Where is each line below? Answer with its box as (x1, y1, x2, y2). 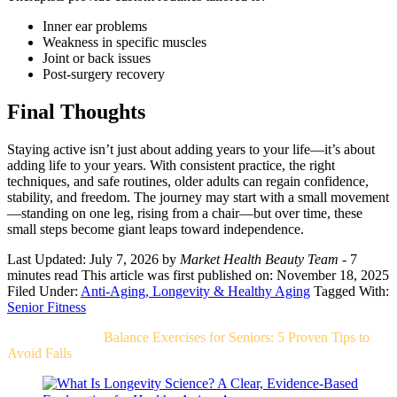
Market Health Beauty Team (180, 251, 339, 267)
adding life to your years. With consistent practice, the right (7, 157, 335, 173)
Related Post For (7, 329, 104, 345)
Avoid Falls (7, 345, 72, 361)
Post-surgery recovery (43, 66, 165, 82)
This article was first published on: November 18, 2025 (82, 267, 389, 283)
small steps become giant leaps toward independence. (7, 221, 304, 237)
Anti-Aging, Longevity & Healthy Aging (81, 283, 310, 299)
